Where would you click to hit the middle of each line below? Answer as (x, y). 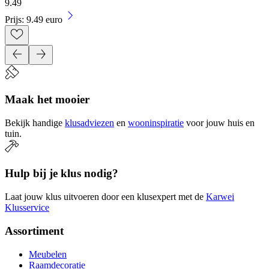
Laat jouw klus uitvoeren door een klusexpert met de (104, 197)
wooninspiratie (156, 122)
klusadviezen (89, 122)
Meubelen (48, 254)
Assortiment (34, 231)
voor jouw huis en (220, 122)
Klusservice (27, 208)
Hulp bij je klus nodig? (62, 174)
